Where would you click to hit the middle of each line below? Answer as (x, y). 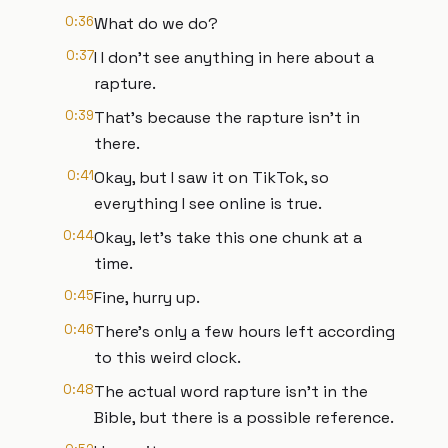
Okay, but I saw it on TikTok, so (211, 177)
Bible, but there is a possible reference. (244, 417)
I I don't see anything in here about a (234, 57)
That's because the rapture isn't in (227, 117)
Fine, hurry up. (147, 297)
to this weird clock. (167, 357)
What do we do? (156, 23)
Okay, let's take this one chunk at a (228, 237)
